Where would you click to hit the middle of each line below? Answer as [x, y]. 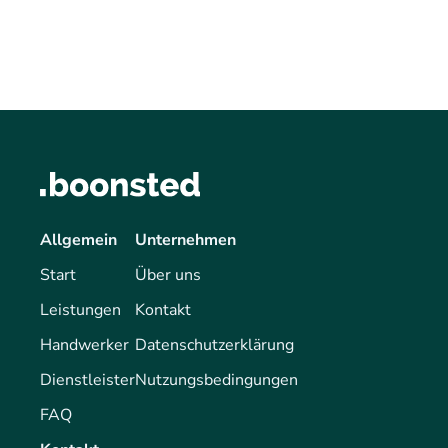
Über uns [168, 274]
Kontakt [163, 309]
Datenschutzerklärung [214, 344]
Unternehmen [185, 239]
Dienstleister [87, 379]
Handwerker [84, 344]
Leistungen [80, 309]
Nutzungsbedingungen [216, 379]
